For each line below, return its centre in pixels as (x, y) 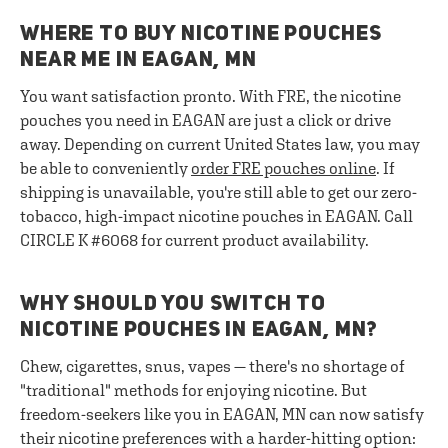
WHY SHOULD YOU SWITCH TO (173, 304)
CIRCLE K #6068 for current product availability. (194, 240)
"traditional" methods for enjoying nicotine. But (193, 390)
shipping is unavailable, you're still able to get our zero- (218, 192)
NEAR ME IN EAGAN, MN (138, 60)
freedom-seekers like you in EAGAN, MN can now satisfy (222, 414)
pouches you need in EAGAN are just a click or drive (205, 120)
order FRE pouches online (283, 168)
